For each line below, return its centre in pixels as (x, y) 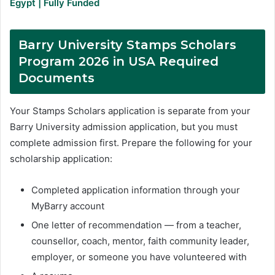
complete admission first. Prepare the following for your (131, 143)
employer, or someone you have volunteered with (139, 257)
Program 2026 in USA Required (118, 62)
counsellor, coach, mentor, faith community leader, (140, 241)
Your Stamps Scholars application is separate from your (130, 111)
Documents (56, 78)
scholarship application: (61, 159)
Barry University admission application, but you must (124, 127)
